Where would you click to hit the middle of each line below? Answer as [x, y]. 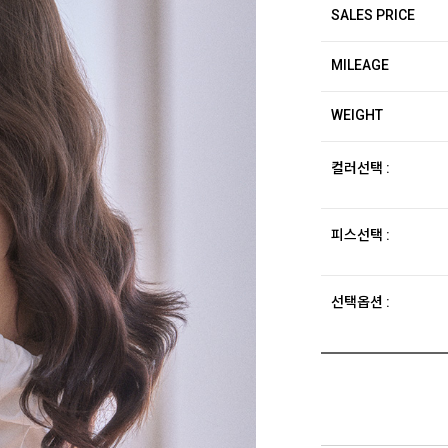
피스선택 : [361, 235]
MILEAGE [360, 65]
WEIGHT [357, 115]
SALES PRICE [373, 15]
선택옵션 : [361, 302]
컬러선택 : [361, 168]
